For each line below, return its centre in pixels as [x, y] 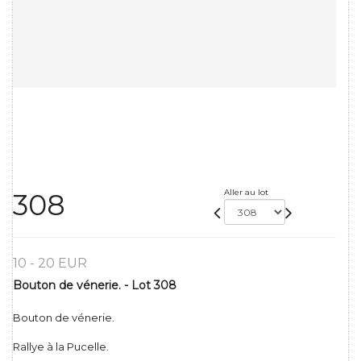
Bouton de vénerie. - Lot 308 [95, 286]
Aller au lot [246, 193]
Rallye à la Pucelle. [61, 347]
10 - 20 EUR [50, 263]
